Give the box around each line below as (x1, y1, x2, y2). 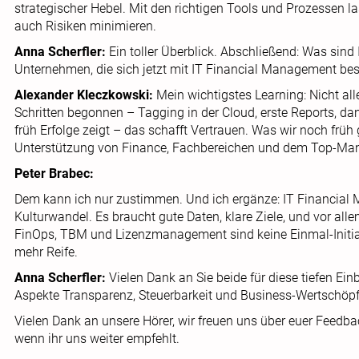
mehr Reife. (14, 244, 78, 260)
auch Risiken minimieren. (14, 18, 156, 34)
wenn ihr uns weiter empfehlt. (14, 331, 179, 346)
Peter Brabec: (14, 166, 94, 181)
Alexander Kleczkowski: (14, 87, 153, 103)
